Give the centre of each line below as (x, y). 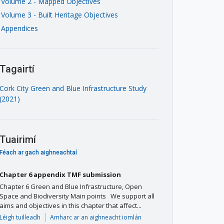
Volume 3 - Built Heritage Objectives (59, 14)
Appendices (19, 28)
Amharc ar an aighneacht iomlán (96, 217)
